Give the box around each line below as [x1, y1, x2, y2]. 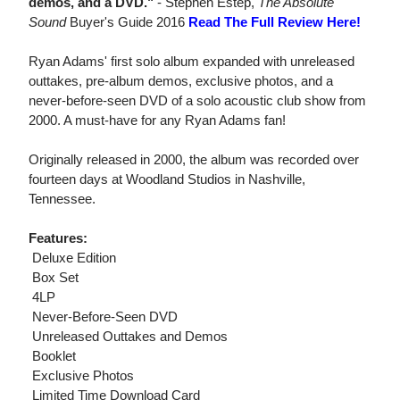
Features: [29, 230, 87, 246]
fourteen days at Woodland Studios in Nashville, [29, 171, 305, 187]
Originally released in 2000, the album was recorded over [29, 152, 359, 168]
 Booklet [29, 348, 76, 364]
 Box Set [29, 270, 79, 286]
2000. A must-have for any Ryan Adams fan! [29, 112, 286, 129]
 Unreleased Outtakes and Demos [29, 329, 228, 345]
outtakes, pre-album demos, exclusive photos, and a [29, 73, 333, 89]
